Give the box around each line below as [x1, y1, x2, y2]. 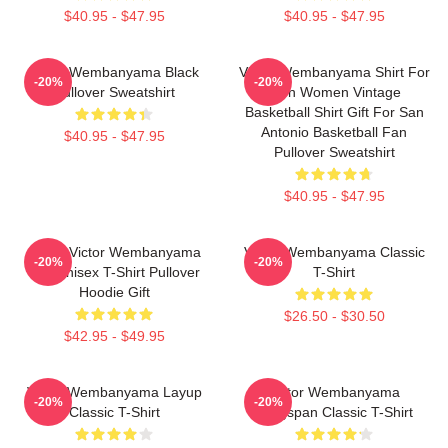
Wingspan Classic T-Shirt [255, 403, 413, 420]
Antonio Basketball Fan [261, 123, 407, 140]
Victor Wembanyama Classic [243, 243, 425, 260]
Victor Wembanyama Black [29, 63, 199, 80]
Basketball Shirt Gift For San [244, 103, 424, 120]
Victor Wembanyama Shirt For [238, 63, 430, 80]
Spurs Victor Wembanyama [27, 243, 201, 260]
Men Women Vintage [267, 83, 401, 100]
